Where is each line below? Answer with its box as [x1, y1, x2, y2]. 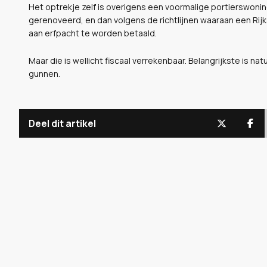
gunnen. [29, 67, 60, 79]
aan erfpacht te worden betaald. [29, 27, 157, 39]
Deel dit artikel [29, 116, 96, 130]
